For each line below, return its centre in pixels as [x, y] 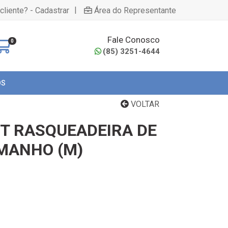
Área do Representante [135, 10]
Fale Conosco [134, 39]
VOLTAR [144, 104]
